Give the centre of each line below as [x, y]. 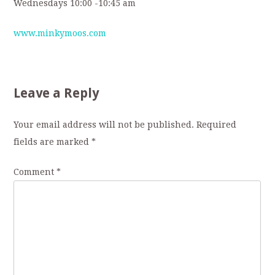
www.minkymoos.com [60, 33]
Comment [35, 172]
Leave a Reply [57, 93]
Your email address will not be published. [104, 125]
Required [217, 125]
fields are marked [53, 142]
